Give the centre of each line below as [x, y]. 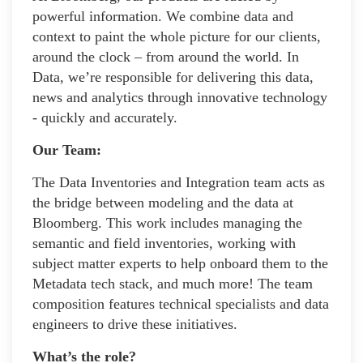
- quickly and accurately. [105, 117]
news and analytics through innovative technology [180, 97]
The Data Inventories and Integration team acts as [179, 182]
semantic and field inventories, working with [164, 243]
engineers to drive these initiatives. [135, 324]
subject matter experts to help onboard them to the [180, 263]
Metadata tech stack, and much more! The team [173, 283]
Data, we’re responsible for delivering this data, [173, 77]
